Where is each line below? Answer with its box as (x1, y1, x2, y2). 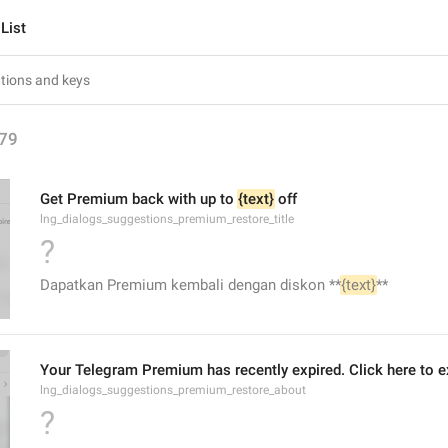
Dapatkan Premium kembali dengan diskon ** (40, 276, 341, 294)
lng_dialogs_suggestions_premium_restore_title (40, 212, 294, 226)
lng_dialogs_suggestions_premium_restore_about (40, 383, 306, 397)
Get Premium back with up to (40, 190, 238, 208)
